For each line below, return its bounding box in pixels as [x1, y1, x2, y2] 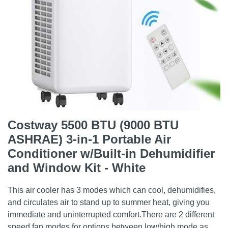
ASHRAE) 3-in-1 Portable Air [8, 132, 171, 146]
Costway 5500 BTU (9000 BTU [8, 118, 179, 132]
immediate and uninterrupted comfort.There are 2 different [8, 210, 214, 219]
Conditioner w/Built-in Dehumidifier [8, 147, 215, 160]
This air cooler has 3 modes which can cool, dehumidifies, [8, 186, 216, 194]
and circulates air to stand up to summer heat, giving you [8, 198, 210, 207]
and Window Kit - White [8, 161, 146, 175]
